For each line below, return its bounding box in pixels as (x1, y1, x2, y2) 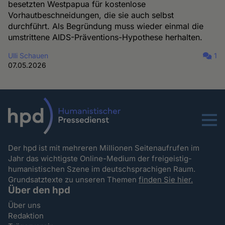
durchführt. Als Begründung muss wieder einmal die (8, 21, 204, 32)
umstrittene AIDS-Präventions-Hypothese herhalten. (8, 32, 203, 43)
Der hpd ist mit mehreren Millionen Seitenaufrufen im (8, 143, 200, 153)
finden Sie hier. (139, 174, 193, 184)
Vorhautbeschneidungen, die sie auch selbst (8, 10, 174, 21)
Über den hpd (8, 184, 71, 196)
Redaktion (8, 210, 44, 220)
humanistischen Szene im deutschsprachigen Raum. (8, 164, 198, 174)
